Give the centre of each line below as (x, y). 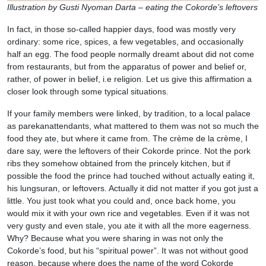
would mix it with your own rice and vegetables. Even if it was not (128, 213)
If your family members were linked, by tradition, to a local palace (129, 113)
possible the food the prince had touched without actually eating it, (131, 175)
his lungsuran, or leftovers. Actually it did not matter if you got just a (133, 188)
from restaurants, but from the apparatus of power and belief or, (127, 66)
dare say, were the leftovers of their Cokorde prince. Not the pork (129, 151)
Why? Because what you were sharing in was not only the (115, 238)
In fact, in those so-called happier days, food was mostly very (121, 29)
